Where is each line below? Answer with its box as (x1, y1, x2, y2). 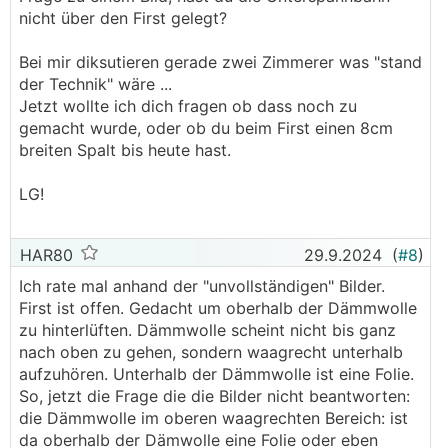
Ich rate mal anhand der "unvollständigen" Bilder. (19, 276, 385, 296)
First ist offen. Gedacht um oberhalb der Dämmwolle (19, 298, 417, 318)
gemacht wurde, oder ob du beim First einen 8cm (19, 118, 393, 138)
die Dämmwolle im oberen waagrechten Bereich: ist (19, 408, 408, 428)
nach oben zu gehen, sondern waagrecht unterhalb (19, 342, 403, 362)
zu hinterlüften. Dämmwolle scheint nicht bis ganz (19, 320, 396, 340)
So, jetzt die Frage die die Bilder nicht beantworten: (19, 386, 410, 406)
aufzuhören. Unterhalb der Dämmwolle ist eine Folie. (19, 364, 414, 384)
